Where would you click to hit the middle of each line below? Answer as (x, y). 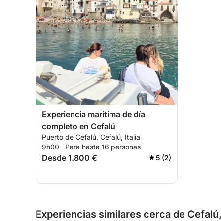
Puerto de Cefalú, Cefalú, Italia (91, 137)
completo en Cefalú (79, 126)
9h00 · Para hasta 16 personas (91, 147)
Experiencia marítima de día (93, 114)
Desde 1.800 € (70, 158)
